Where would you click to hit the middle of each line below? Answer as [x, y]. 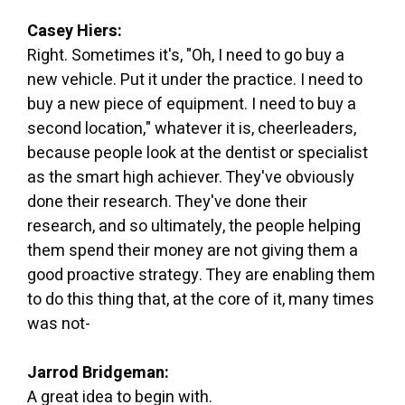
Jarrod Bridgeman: [98, 372]
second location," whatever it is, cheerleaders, [192, 128]
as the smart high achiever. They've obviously [191, 177]
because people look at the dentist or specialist [198, 153]
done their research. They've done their [167, 202]
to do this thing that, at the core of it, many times [201, 299]
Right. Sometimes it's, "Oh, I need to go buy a [186, 55]
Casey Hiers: [75, 31]
